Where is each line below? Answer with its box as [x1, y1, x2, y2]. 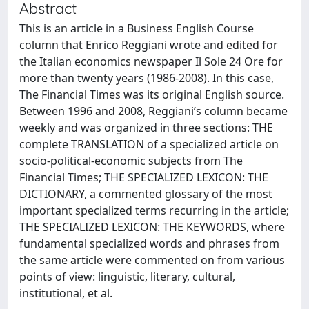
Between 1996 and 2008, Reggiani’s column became [19, 103, 288, 119]
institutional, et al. [19, 286, 112, 301]
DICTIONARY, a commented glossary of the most [19, 186, 272, 201]
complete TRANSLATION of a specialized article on [19, 137, 279, 152]
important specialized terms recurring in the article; [19, 203, 289, 218]
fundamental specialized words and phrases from [19, 236, 279, 251]
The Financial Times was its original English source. [19, 87, 284, 102]
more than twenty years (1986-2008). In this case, [19, 70, 274, 86]
